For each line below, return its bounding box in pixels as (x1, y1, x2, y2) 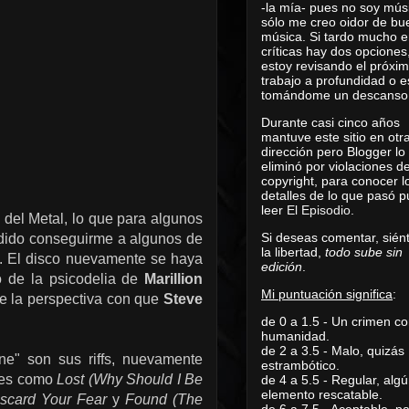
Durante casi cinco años (261, 114, 400, 130)
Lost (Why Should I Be (57, 372, 204, 387)
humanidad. (261, 328, 330, 343)
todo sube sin (325, 244, 403, 259)
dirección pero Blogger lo (261, 143, 405, 159)
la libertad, (261, 244, 325, 259)
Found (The (125, 392, 204, 407)
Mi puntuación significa (261, 286, 393, 301)
